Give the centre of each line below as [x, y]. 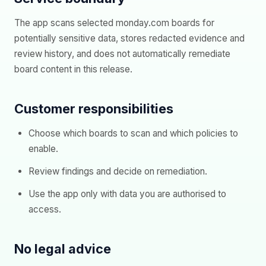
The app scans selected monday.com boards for [114, 23]
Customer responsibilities [94, 109]
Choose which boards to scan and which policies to [133, 133]
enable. [43, 149]
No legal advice [63, 249]
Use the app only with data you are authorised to [127, 194]
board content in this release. [73, 69]
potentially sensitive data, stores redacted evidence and [129, 38]
